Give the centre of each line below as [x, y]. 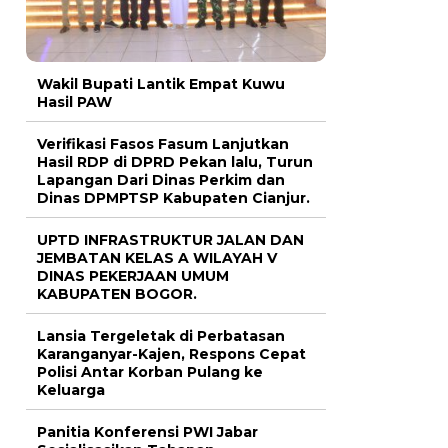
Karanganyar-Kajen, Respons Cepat [171, 353]
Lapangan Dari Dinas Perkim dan [161, 179]
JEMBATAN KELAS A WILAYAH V [157, 257]
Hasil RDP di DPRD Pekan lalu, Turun [175, 161]
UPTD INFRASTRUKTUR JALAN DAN [170, 239]
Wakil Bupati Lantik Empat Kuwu [161, 83]
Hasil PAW [74, 101]
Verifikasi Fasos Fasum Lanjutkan [163, 143]
